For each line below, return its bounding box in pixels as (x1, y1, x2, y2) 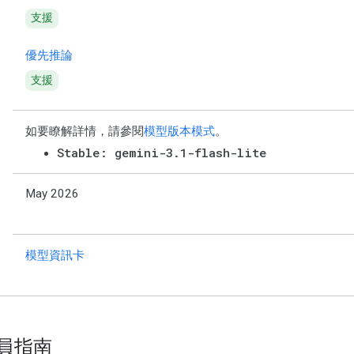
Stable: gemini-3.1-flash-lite (57, 145, 266, 161)
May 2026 (25, 186, 79, 201)
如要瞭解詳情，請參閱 (25, 124, 144, 139)
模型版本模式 (144, 124, 215, 139)
